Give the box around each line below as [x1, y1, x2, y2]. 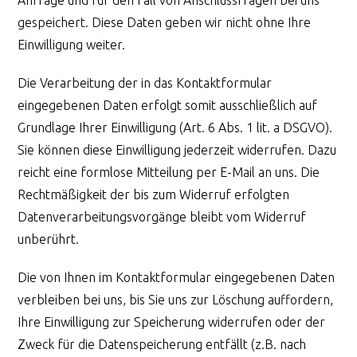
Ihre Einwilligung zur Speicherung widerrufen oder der [18, 314, 326, 329]
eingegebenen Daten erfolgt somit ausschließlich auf [18, 97, 318, 112]
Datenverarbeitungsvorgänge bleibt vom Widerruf [18, 209, 307, 224]
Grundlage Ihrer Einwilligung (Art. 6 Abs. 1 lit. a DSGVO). [18, 120, 333, 135]
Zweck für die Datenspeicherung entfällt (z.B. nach [18, 336, 307, 351]
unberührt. [18, 231, 80, 246]
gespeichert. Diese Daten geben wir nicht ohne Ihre [18, 14, 312, 29]
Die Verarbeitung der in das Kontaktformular [18, 75, 273, 90]
